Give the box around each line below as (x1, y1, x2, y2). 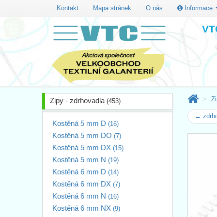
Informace (183, 4, 215, 12)
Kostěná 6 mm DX (52, 179, 113, 188)
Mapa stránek (93, 4, 131, 12)
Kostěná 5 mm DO (52, 131, 114, 139)
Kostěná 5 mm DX (52, 143, 113, 152)
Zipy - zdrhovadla (50, 96, 107, 105)
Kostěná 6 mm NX (52, 203, 113, 212)
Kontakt (57, 4, 78, 12)
